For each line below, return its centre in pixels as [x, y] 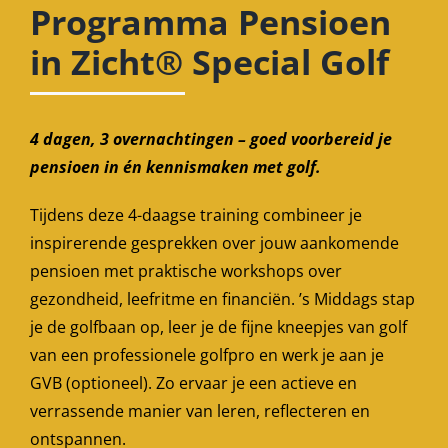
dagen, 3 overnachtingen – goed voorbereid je [217, 138]
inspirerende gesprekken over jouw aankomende [214, 242]
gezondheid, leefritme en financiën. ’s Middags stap [222, 298]
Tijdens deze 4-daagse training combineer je [195, 214]
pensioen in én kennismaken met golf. [175, 166]
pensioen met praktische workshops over [185, 270]
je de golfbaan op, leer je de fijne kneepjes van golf [218, 326]
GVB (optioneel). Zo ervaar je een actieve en [193, 382]
